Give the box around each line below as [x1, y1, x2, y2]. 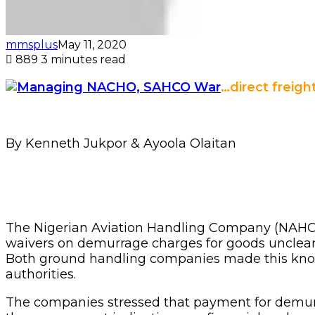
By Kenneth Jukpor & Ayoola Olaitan [6, 135, 236, 151]
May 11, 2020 [58, 37, 127, 51]
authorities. [6, 266, 76, 282]
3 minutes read [41, 52, 126, 66]
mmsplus [6, 37, 58, 51]
